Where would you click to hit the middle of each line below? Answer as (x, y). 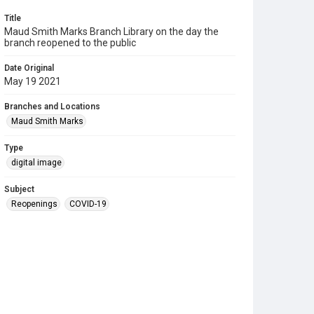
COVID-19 (88, 204)
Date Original (29, 68)
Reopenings (34, 204)
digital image (36, 163)
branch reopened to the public (70, 43)
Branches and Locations (52, 107)
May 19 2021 (33, 81)
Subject (19, 189)
